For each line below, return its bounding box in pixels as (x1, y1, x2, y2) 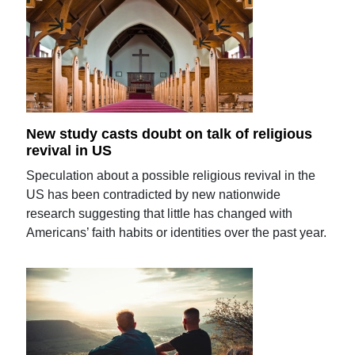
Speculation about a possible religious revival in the (26, 169, 316, 183)
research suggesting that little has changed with (26, 207, 293, 221)
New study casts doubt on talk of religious (26, 125, 313, 142)
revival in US (26, 143, 113, 159)
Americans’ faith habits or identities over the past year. (26, 226, 327, 240)
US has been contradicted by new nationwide (26, 188, 281, 202)
